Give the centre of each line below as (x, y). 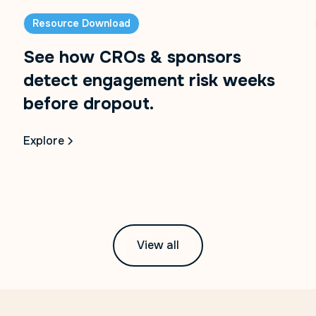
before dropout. (89, 103)
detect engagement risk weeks (150, 80)
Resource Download (82, 23)
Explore (44, 140)
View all (158, 245)
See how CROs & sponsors (133, 57)
